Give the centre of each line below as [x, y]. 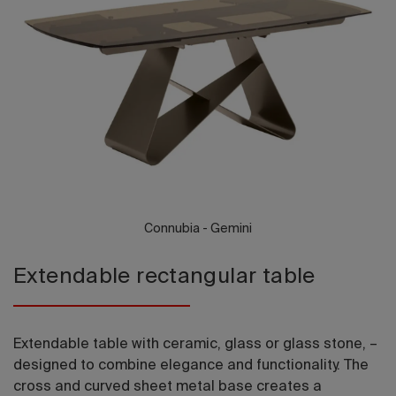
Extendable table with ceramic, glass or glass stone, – [195, 345]
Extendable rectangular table [164, 277]
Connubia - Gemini [198, 228]
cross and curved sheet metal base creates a [168, 387]
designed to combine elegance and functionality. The [191, 366]
